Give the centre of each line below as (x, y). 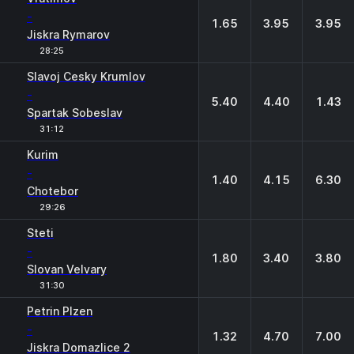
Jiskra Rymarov (68, 34)
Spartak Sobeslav (75, 113)
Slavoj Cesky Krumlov (86, 76)
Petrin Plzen (60, 311)
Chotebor (53, 191)
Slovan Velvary (67, 269)
